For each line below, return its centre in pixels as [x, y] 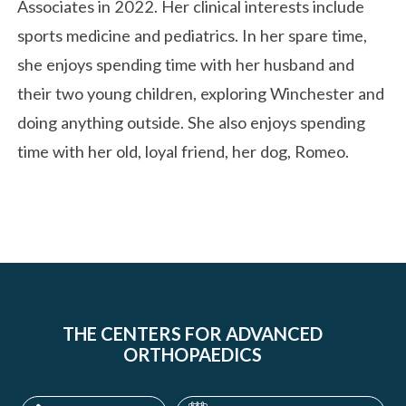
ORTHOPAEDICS [193, 355]
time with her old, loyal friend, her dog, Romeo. [184, 151]
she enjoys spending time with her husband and [186, 64]
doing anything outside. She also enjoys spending [192, 122]
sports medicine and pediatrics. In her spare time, [193, 35]
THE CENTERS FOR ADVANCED [193, 334]
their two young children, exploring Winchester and [201, 93]
